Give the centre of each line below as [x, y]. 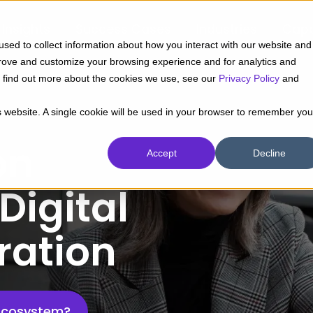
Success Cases [124, 29]
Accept [161, 153]
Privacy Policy [249, 78]
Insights [27, 29]
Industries [227, 29]
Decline [269, 153]
